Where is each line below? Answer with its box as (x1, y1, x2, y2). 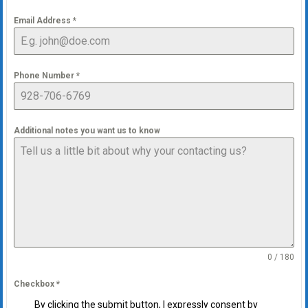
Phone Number (13, 71, 76, 81)
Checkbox (13, 279, 56, 289)
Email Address (13, 16, 73, 26)
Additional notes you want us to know (13, 126, 160, 136)
